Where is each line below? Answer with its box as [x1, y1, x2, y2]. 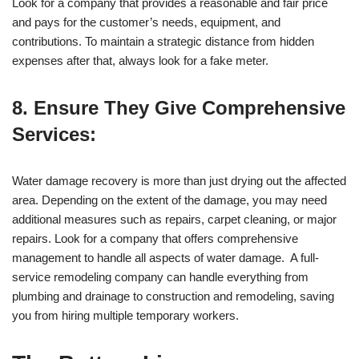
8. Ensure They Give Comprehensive [12, 97, 345, 119]
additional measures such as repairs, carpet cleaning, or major [12, 212, 337, 227]
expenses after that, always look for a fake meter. [12, 54, 268, 68]
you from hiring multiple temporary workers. [12, 309, 242, 323]
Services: [12, 123, 102, 146]
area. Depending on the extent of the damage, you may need [12, 193, 327, 208]
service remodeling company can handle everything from [12, 270, 309, 284]
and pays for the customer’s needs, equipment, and [12, 15, 280, 30]
